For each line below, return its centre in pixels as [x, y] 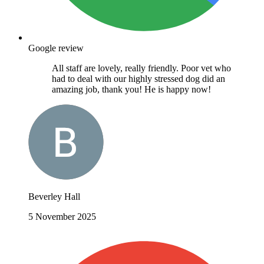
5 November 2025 [62, 216]
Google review [56, 48]
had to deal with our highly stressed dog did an [138, 78]
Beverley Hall [54, 196]
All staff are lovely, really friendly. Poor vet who [141, 68]
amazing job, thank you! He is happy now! [131, 89]
